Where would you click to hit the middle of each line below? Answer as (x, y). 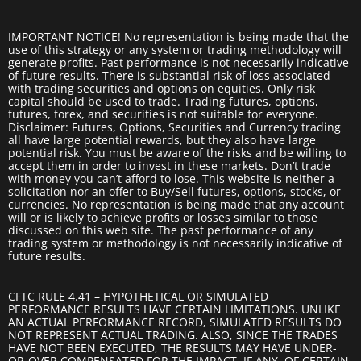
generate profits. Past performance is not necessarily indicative (178, 62)
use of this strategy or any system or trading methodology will (175, 49)
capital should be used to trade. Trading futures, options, (163, 101)
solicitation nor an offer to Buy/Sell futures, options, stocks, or (174, 191)
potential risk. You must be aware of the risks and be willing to (177, 152)
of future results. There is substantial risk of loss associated (169, 75)
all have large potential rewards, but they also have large (162, 139)
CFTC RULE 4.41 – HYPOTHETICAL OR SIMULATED (138, 296)
